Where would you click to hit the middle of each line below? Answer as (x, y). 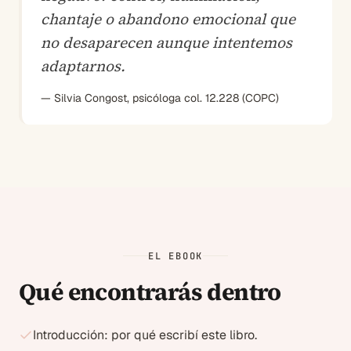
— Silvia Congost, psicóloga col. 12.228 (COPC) (160, 98)
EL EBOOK (175, 256)
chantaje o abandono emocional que (168, 18)
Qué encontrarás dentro (150, 291)
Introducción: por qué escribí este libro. (145, 335)
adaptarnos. (83, 65)
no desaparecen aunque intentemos (166, 42)
